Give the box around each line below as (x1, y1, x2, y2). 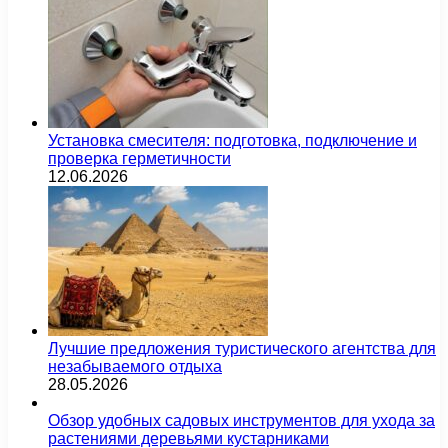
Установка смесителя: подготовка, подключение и (48, 131, 417, 149)
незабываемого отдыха (48, 357, 222, 375)
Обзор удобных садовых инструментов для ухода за (48, 411, 435, 429)
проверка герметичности (48, 149, 231, 167)
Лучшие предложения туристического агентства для (48, 339, 436, 357)
